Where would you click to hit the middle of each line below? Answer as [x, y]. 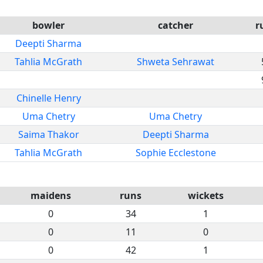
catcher [176, 25]
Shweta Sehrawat [176, 61]
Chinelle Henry [48, 98]
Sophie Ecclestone [176, 152]
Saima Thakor [48, 134]
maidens [51, 195]
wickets [205, 195]
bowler [48, 25]
